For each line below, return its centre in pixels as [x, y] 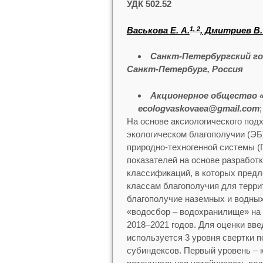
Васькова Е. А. [158, 30]
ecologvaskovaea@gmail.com [198, 108]
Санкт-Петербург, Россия [185, 69]
